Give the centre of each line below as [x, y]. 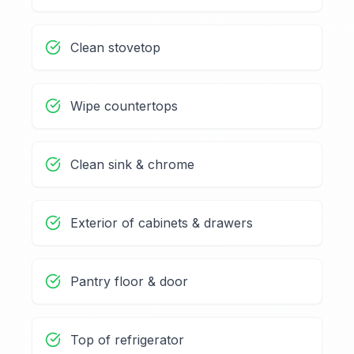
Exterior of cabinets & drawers [162, 223]
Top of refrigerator [127, 340]
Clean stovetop [115, 48]
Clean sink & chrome [132, 165]
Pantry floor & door [129, 282]
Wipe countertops [124, 106]
